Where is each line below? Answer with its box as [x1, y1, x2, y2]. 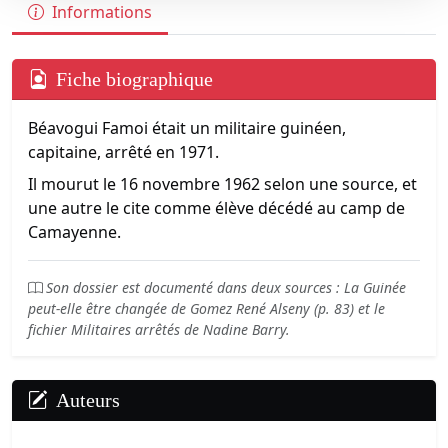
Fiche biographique [56, 68, 213, 90]
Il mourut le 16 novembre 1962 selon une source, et [28, 173, 417, 195]
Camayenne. [28, 221, 121, 243]
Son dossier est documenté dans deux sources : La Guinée [46, 278, 406, 297]
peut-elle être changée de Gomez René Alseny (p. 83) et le [28, 299, 385, 318]
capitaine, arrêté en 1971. [28, 141, 219, 163]
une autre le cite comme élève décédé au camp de [28, 197, 405, 219]
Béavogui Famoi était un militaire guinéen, [28, 117, 346, 139]
